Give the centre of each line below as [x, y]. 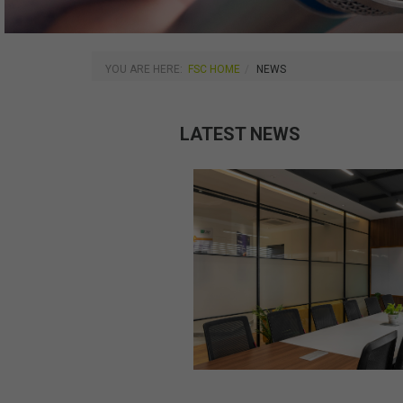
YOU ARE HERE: [147, 69]
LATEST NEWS [240, 134]
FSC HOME [214, 69]
